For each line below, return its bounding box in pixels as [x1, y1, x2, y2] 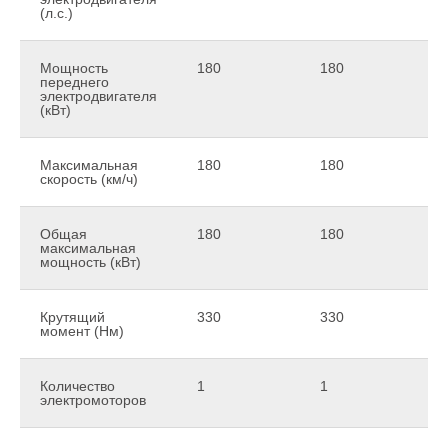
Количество [40, 377, 115, 394]
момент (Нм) [40, 322, 124, 339]
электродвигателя [40, 87, 157, 104]
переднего [40, 73, 109, 90]
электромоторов [40, 391, 146, 408]
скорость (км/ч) [40, 170, 138, 187]
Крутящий [40, 308, 105, 325]
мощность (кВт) [40, 253, 141, 270]
